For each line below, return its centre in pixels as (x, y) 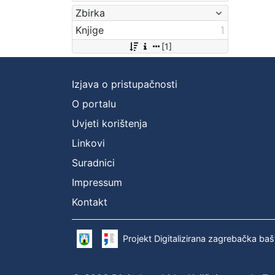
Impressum (97, 182)
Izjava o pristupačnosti (125, 84)
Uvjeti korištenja (110, 123)
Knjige (90, 30)
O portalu (94, 103)
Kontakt (90, 202)
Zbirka (90, 13)
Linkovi (88, 143)
